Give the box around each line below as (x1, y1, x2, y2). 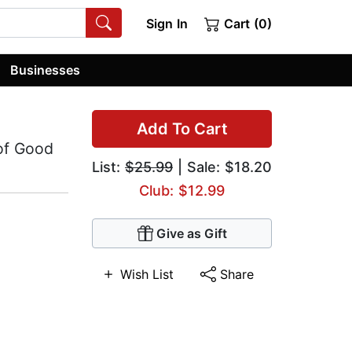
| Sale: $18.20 (173, 159, 272, 176)
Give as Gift (156, 225, 227, 242)
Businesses (10, 61, 81, 78)
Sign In (145, 16, 188, 31)
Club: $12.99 (139, 182, 225, 200)
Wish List (120, 266, 174, 283)
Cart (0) (220, 16, 272, 31)
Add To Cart (136, 119, 228, 139)
